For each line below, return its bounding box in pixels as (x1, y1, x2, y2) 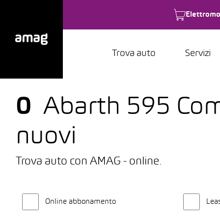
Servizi (185, 50, 211, 58)
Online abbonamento (45, 198, 116, 205)
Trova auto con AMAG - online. (16, 157, 162, 167)
